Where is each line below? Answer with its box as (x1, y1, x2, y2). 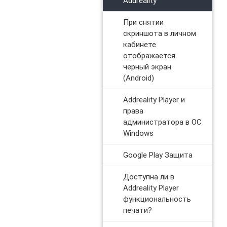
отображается (123, 50, 175, 60)
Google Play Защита (123, 149, 193, 160)
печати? (123, 205, 152, 215)
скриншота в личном (123, 28, 196, 38)
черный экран (123, 61, 171, 71)
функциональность (123, 194, 191, 204)
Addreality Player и (123, 94, 185, 104)
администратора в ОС (123, 117, 202, 127)
